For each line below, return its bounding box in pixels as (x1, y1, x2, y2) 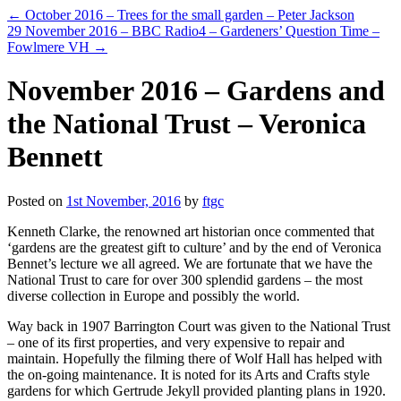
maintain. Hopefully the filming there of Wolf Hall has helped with (7, 350, 382, 366)
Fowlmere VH (7, 39, 93, 55)
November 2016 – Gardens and (7, 74, 385, 107)
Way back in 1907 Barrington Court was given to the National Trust (7, 318, 390, 334)
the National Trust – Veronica (7, 107, 366, 141)
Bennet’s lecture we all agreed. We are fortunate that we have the (7, 255, 372, 271)
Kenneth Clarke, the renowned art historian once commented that (7, 223, 374, 239)
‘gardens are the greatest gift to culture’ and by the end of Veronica (7, 239, 381, 255)
